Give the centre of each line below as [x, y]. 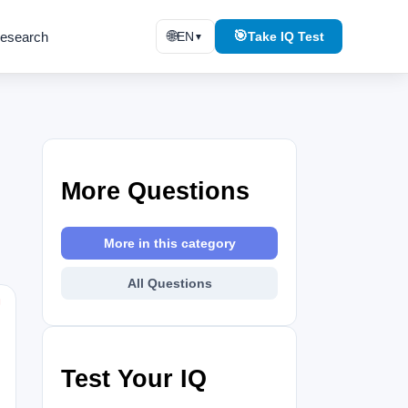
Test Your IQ [134, 379]
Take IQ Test [286, 36]
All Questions [169, 283]
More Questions [155, 192]
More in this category [169, 243]
